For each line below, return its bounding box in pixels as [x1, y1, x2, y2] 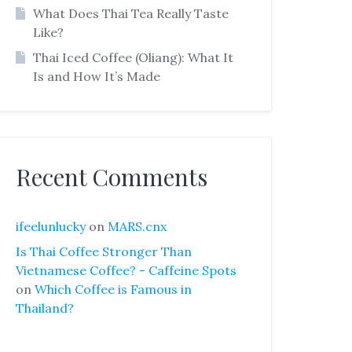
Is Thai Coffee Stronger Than [16, 243, 192, 259]
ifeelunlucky [16, 218, 86, 234]
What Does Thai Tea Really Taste [32, 5, 229, 21]
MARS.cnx [108, 218, 167, 234]
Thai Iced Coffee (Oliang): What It [32, 49, 233, 65]
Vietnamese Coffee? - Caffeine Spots [16, 262, 237, 278]
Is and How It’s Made [32, 68, 160, 84]
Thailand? [16, 299, 75, 316]
